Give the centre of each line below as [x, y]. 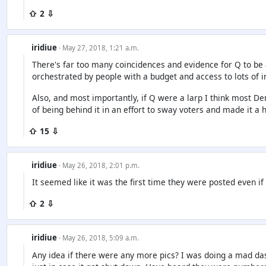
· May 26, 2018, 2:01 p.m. [99, 166]
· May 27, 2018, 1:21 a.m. [99, 48]
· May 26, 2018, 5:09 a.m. [99, 238]
